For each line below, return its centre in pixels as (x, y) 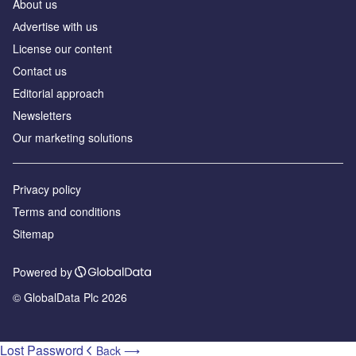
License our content (62, 49)
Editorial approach (58, 93)
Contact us (40, 71)
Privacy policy (47, 190)
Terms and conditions (67, 212)
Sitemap (33, 234)
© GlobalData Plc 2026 (70, 298)
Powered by (43, 272)
